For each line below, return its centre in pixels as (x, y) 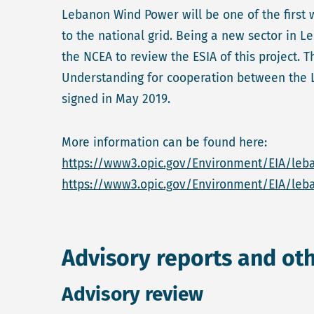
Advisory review (132, 294)
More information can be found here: (164, 143)
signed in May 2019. (118, 99)
